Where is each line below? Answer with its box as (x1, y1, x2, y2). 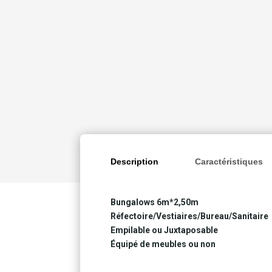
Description (110, 157, 158, 167)
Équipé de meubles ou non (110, 239, 216, 250)
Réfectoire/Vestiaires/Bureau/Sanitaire (110, 211, 268, 222)
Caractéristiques (195, 157, 263, 167)
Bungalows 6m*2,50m (110, 197, 199, 208)
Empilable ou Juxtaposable (110, 225, 218, 236)
